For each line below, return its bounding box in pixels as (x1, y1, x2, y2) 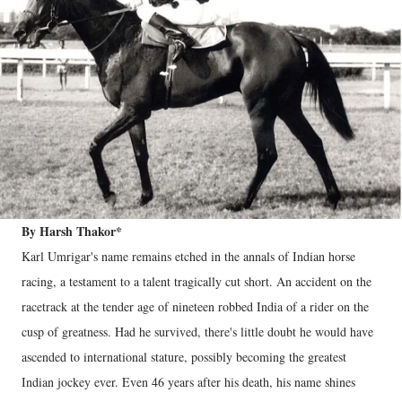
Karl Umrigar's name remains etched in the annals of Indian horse (22, 247, 355, 265)
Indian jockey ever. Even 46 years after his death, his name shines (22, 372, 355, 390)
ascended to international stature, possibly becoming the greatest (22, 347, 346, 365)
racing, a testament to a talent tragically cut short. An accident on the (22, 272, 371, 290)
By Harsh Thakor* (22, 221, 127, 240)
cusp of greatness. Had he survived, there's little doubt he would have (22, 322, 373, 340)
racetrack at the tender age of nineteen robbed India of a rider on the (22, 297, 369, 315)
